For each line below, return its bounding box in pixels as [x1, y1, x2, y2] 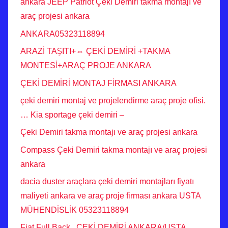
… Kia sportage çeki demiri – [20, 110, 124, 119]
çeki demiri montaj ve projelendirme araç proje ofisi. [20, 96, 206, 105]
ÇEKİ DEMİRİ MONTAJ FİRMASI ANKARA [20, 78, 177, 88]
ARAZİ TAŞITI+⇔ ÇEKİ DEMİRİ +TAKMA [20, 47, 170, 56]
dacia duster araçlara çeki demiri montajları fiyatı [20, 177, 194, 186]
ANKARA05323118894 [20, 29, 105, 38]
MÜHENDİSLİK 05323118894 [20, 206, 129, 215]
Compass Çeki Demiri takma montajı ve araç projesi [20, 145, 207, 154]
